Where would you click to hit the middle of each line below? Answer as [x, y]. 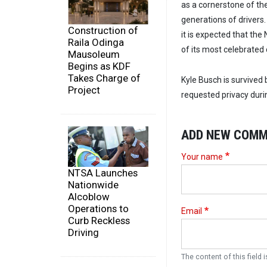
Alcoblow [89, 196]
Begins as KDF [99, 66]
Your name [202, 156]
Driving [83, 232]
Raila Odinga [96, 43]
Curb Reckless [99, 220]
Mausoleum [94, 55]
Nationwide [93, 184]
